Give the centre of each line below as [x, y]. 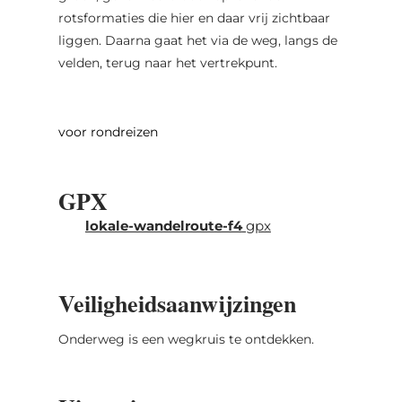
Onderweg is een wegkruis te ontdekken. [186, 339]
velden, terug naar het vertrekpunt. [167, 62]
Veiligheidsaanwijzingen [177, 303]
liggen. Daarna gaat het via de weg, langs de [197, 40]
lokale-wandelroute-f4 [163, 225]
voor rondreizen [108, 131]
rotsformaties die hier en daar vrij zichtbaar [194, 17]
